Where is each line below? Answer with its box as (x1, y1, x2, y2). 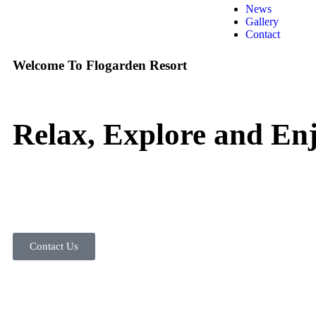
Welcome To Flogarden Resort (13, 58, 187, 73)
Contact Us (30, 241, 78, 252)
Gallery (245, 16, 279, 28)
